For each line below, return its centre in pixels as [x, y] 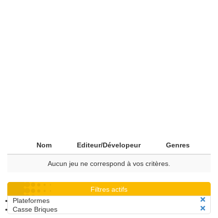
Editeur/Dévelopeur [109, 145]
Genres [178, 145]
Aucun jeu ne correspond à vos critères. [109, 163]
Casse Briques [35, 209]
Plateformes [31, 200]
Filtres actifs [109, 189]
